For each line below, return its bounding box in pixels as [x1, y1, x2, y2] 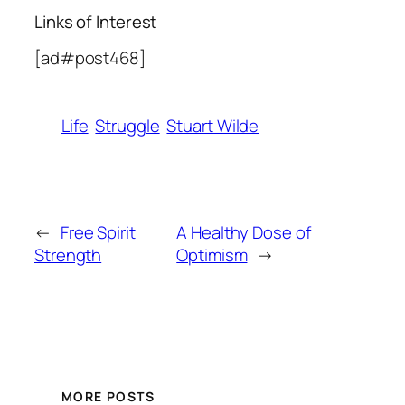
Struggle [95, 114, 160, 138]
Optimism [176, 242, 248, 267]
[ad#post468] [34, 46, 146, 71]
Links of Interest [34, 9, 157, 33]
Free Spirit [60, 220, 136, 244]
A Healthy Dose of [176, 220, 311, 244]
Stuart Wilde [166, 114, 259, 138]
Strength [34, 242, 102, 267]
